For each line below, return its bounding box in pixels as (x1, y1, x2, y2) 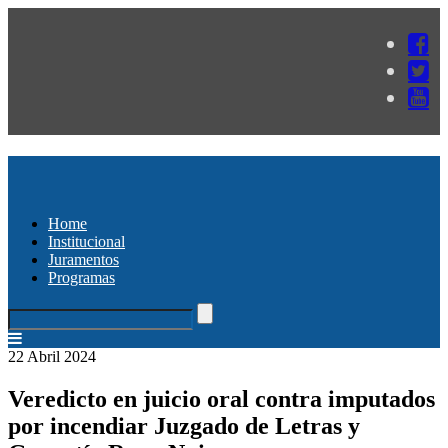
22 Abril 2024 (8, 347, 96, 365)
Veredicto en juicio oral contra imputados (8, 385, 435, 412)
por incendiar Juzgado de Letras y (8, 412, 360, 439)
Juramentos (48, 250, 119, 268)
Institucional (48, 232, 125, 250)
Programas (48, 268, 115, 286)
